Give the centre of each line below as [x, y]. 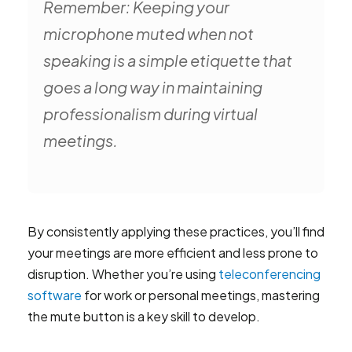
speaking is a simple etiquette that [168, 60]
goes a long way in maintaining [153, 87]
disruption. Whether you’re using [123, 274]
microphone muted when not [148, 33]
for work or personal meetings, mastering [201, 295]
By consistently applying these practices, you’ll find [176, 231]
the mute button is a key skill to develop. [144, 316]
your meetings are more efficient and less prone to [173, 253]
